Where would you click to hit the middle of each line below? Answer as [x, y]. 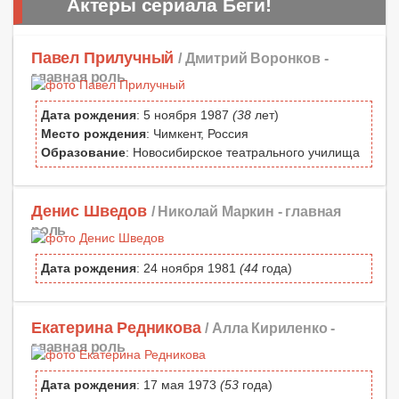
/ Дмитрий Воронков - [253, 58]
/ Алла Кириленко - [270, 327]
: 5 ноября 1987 [184, 115]
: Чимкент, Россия [197, 134]
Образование [83, 153]
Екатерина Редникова [116, 327]
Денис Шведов [89, 212]
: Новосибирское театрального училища [243, 153]
